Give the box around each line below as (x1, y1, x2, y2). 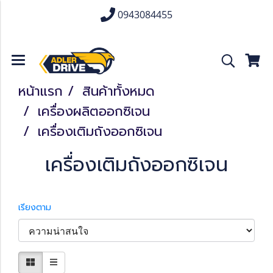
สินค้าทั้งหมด (82, 81, 155, 101)
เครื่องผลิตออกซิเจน (38, 101, 150, 121)
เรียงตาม (18, 201, 60, 214)
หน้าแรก (18, 81, 63, 101)
